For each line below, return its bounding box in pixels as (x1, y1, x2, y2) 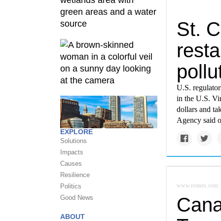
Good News (60, 193, 93, 201)
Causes (60, 159, 82, 167)
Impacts (60, 148, 83, 156)
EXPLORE (60, 127, 93, 136)
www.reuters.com (177, 182, 218, 189)
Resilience (60, 171, 90, 179)
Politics (60, 182, 81, 190)
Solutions (60, 137, 87, 145)
